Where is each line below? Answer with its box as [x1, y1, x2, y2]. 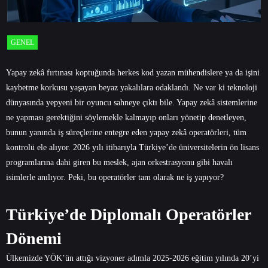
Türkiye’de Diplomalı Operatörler [6, 205, 251, 224]
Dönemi [6, 229, 62, 248]
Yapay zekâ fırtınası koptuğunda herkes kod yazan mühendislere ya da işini [6, 68, 260, 78]
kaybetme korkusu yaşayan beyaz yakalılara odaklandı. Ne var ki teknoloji [6, 83, 257, 93]
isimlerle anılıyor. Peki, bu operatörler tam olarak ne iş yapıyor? [6, 173, 224, 182]
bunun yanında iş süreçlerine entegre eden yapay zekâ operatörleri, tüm [6, 128, 246, 138]
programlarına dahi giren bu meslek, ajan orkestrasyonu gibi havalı [6, 158, 233, 167]
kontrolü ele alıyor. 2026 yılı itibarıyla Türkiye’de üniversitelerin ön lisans [6, 143, 259, 153]
